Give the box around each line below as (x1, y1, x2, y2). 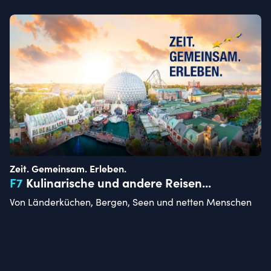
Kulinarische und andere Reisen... (26, 174, 211, 191)
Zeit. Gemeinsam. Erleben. (10, 161, 126, 175)
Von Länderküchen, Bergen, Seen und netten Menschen (10, 195, 252, 208)
